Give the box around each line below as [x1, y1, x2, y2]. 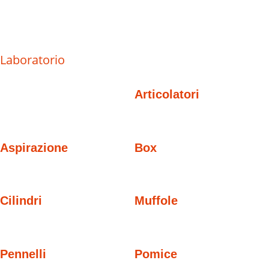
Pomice [134, 247, 177, 261]
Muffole [134, 194, 178, 208]
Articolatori [134, 87, 199, 101]
